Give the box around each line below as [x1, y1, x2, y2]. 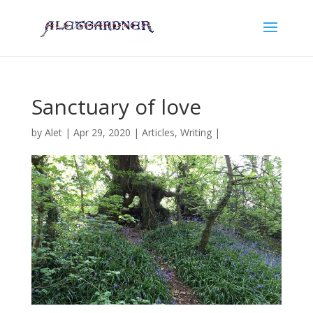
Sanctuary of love [31, 92, 201, 121]
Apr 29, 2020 [73, 126, 131, 139]
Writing [180, 126, 212, 139]
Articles [141, 126, 175, 139]
